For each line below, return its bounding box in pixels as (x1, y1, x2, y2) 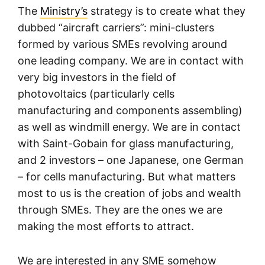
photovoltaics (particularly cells (18, 88, 174, 101)
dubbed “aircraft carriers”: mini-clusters (18, 21, 214, 34)
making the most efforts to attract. (18, 220, 200, 233)
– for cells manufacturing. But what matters (18, 170, 235, 183)
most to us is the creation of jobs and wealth (18, 187, 241, 200)
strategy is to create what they (88, 5, 245, 18)
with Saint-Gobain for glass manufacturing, (18, 137, 234, 150)
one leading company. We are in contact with (18, 54, 244, 67)
